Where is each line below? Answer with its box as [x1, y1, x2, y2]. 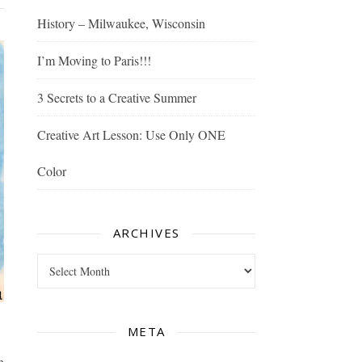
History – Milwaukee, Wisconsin [37, 15, 205, 32]
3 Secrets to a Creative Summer [37, 89, 196, 106]
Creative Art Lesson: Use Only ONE [37, 126, 225, 143]
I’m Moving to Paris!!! [37, 52, 151, 69]
